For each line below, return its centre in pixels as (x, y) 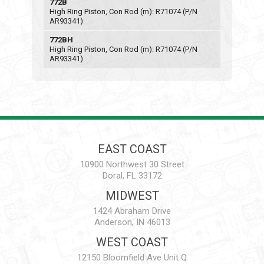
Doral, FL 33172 (132, 176)
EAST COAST (132, 149)
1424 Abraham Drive (132, 211)
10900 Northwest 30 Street (132, 164)
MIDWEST (132, 196)
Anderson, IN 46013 (132, 222)
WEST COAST (132, 242)
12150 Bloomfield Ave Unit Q (132, 258)
